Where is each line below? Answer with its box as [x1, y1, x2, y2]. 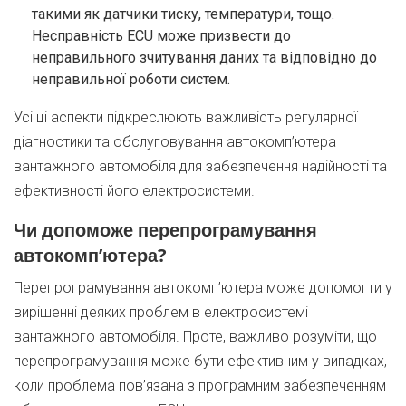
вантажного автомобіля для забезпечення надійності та [14, 158, 387, 175]
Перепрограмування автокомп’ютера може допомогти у [14, 279, 392, 296]
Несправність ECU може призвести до [32, 27, 291, 44]
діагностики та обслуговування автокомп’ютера [14, 133, 336, 150]
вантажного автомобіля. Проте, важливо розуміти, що [14, 328, 377, 345]
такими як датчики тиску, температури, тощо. [32, 5, 334, 23]
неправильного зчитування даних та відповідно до [32, 49, 377, 66]
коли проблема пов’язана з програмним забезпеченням [14, 377, 386, 394]
